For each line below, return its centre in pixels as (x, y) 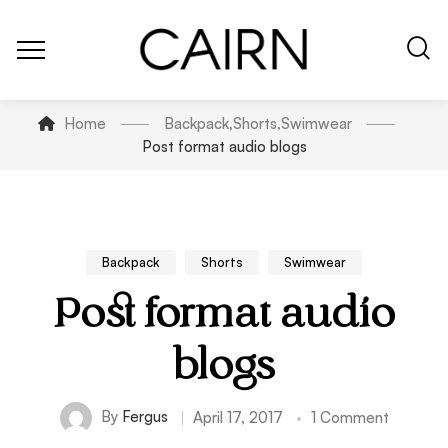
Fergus (144, 416)
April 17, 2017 (237, 417)
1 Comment (349, 417)
